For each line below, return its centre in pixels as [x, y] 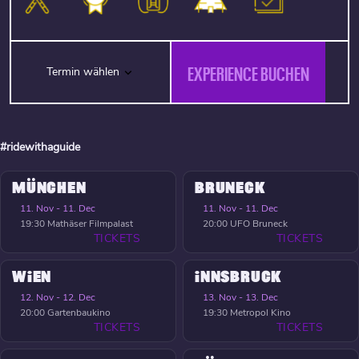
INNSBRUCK [239, 278]
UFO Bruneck [259, 224]
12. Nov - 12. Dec [58, 298]
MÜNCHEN [49, 189]
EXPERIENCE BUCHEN [248, 72]
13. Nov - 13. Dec [240, 298]
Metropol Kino [260, 313]
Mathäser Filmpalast [90, 224]
